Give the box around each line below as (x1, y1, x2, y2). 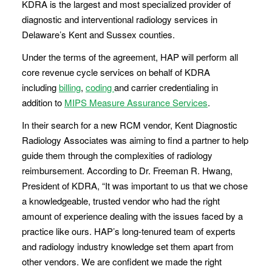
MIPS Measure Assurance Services (64, 96, 208, 109)
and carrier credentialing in (114, 81, 218, 93)
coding (86, 81, 114, 93)
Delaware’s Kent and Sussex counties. (22, 28, 175, 41)
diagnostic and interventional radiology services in (22, 13, 217, 25)
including (22, 81, 59, 93)
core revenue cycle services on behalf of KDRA (22, 66, 210, 78)
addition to (22, 96, 64, 109)
